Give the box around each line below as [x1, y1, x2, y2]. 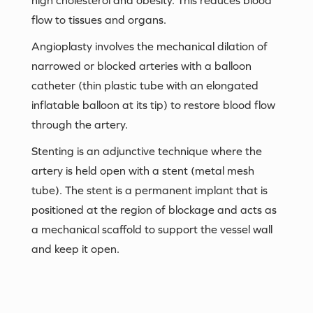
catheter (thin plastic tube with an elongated [31, 78, 259, 92]
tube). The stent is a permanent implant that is [31, 183, 268, 196]
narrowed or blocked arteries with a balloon [31, 59, 252, 72]
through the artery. [31, 117, 128, 131]
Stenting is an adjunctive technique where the [31, 144, 262, 157]
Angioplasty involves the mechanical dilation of [31, 39, 268, 52]
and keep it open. [31, 242, 122, 255]
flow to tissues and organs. [31, 13, 166, 26]
